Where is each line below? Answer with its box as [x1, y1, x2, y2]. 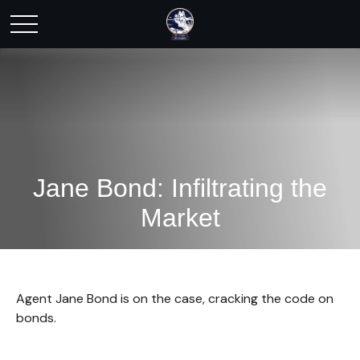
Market [140, 203, 220, 232]
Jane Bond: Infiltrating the [33, 174, 327, 202]
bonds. [16, 309, 56, 326]
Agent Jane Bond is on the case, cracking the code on [16, 290, 333, 307]
